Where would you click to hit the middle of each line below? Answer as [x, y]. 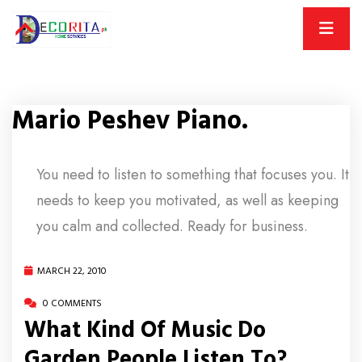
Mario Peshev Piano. [130, 121]
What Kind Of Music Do [145, 330]
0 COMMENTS [71, 303]
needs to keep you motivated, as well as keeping [187, 200]
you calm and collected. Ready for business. [172, 226]
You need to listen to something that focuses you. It [193, 175]
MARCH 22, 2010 [72, 271]
